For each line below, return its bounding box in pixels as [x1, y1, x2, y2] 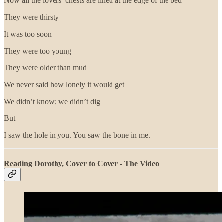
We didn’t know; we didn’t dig [4, 97, 100, 106]
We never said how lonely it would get [4, 80, 124, 89]
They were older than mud [4, 63, 87, 72]
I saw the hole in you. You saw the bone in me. [4, 130, 150, 139]
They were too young [4, 46, 71, 55]
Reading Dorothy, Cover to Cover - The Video [4, 159, 159, 167]
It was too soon [4, 29, 52, 38]
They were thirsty [4, 12, 59, 21]
